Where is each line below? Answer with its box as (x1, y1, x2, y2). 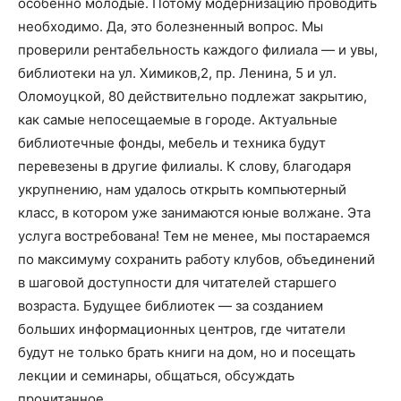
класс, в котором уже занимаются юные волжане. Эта (18, 204, 371, 221)
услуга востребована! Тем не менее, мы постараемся (18, 227, 370, 244)
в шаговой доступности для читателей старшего (18, 274, 337, 291)
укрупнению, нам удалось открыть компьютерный (18, 181, 346, 198)
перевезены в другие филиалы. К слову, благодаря (18, 158, 351, 175)
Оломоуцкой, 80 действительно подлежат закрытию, (18, 88, 367, 105)
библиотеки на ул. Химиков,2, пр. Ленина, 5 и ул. (18, 64, 337, 81)
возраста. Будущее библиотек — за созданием (18, 297, 323, 314)
